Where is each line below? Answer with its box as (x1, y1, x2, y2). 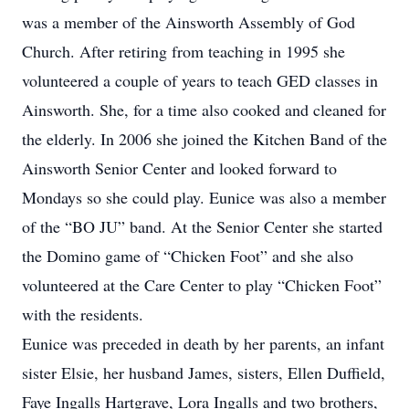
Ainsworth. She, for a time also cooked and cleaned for (22, 99, 386, 121)
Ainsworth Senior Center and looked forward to (22, 157, 337, 179)
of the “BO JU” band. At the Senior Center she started (22, 215, 383, 237)
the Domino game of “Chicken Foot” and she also (22, 245, 353, 267)
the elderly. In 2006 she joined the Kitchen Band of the (22, 128, 387, 150)
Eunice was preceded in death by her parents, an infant (22, 332, 384, 354)
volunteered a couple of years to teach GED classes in (22, 69, 378, 91)
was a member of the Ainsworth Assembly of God (22, 11, 355, 33)
